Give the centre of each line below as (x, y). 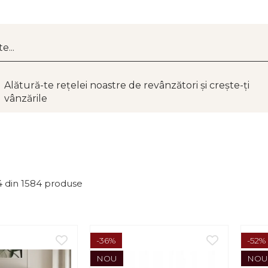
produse (63, 183)
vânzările (26, 98)
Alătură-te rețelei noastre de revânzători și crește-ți (127, 85)
